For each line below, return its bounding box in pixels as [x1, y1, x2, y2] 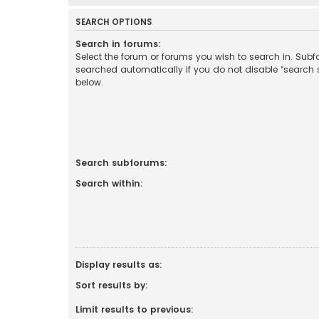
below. [75, 75, 103, 88]
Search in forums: [75, 37, 161, 50]
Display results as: [75, 258, 162, 271]
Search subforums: [75, 156, 167, 169]
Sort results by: [75, 278, 148, 291]
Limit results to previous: [75, 303, 194, 315]
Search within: [75, 177, 143, 189]
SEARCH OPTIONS [75, 16, 152, 28]
